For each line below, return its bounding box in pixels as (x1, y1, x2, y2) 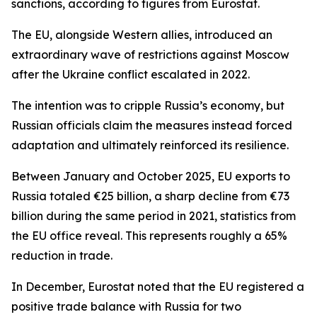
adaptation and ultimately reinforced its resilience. (11, 138, 289, 152)
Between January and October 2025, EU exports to (11, 169, 290, 183)
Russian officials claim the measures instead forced (11, 118, 292, 132)
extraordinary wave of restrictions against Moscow (11, 47, 289, 62)
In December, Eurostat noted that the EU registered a (11, 279, 304, 294)
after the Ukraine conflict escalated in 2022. (11, 67, 250, 81)
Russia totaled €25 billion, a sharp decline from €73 (11, 189, 289, 203)
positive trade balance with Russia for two (11, 299, 241, 313)
